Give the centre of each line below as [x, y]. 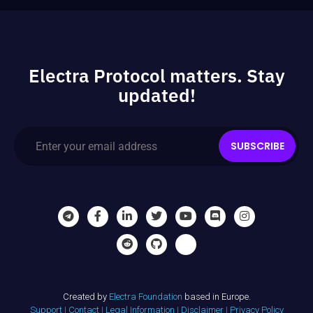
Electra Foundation [145, 297]
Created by [86, 297]
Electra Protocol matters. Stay [156, 76]
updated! [156, 96]
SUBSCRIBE [257, 146]
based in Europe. [216, 297]
